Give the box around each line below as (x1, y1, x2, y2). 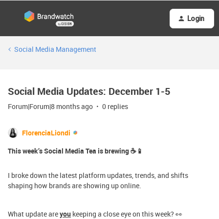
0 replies (102, 102, 128, 111)
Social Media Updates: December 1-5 (8, 85, 170, 98)
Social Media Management (14, 44, 96, 54)
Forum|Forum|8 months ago (8, 102, 93, 111)
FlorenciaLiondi (22, 128, 70, 137)
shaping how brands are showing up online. (8, 181, 141, 190)
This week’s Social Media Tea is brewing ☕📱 (8, 146, 143, 155)
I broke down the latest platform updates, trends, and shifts (8, 171, 188, 180)
